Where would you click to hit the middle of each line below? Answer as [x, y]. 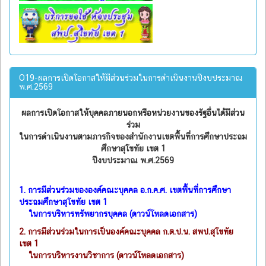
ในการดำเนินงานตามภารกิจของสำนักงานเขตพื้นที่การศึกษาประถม [133, 136]
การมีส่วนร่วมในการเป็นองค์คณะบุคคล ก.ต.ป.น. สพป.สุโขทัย [131, 231]
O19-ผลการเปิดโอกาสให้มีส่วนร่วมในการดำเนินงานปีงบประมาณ [131, 77]
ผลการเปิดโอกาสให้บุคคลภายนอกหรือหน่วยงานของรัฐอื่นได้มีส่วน [133, 113]
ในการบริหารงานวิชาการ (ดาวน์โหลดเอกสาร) [102, 255]
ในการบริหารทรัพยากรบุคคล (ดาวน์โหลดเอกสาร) [108, 213]
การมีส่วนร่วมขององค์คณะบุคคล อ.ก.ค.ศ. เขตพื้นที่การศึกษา [129, 190]
